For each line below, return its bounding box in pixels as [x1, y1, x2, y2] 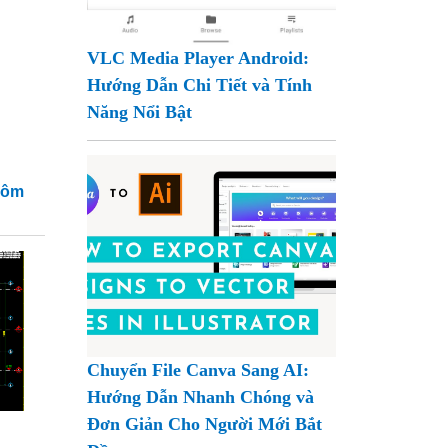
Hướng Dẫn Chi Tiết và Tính [87, 74, 313, 95]
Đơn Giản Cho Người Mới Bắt [87, 413, 323, 434]
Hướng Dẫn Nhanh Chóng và [87, 386, 315, 407]
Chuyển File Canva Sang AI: [87, 359, 310, 380]
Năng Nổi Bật [87, 101, 193, 122]
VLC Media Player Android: [87, 47, 310, 68]
